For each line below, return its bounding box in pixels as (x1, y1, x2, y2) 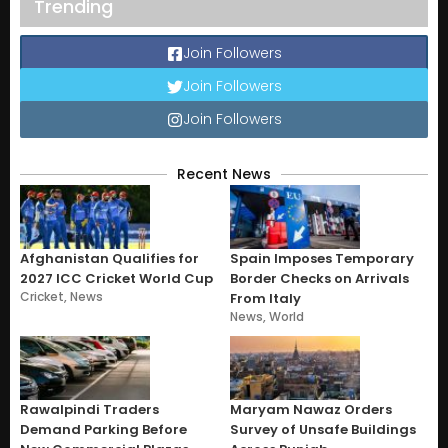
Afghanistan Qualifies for (20, 248, 199, 268)
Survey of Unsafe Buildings (230, 419, 416, 439)
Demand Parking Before (20, 419, 187, 439)
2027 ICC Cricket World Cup (20, 268, 213, 288)
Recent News (177, 163, 271, 184)
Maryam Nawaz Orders (230, 399, 392, 419)
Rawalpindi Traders (20, 399, 159, 419)
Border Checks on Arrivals (230, 268, 409, 288)
